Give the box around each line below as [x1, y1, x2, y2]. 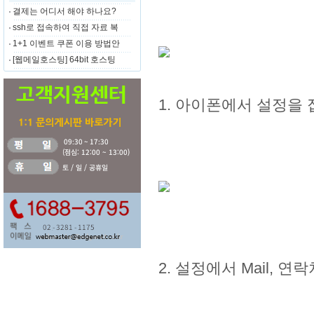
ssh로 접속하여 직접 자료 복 [13, 22, 118, 32]
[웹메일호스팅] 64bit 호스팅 [13, 55, 116, 64]
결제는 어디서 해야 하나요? [13, 6, 116, 16]
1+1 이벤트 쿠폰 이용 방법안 [13, 39, 120, 48]
